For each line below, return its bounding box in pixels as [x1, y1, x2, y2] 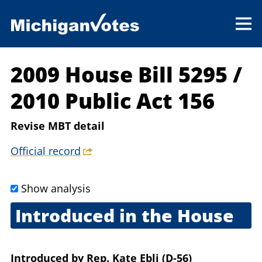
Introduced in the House [15, 204, 234, 228]
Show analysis [21, 181, 91, 196]
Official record [11, 144, 81, 158]
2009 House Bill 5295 [11, 60, 233, 89]
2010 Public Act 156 [11, 87, 215, 116]
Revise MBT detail [11, 119, 105, 133]
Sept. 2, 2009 [11, 235, 71, 249]
